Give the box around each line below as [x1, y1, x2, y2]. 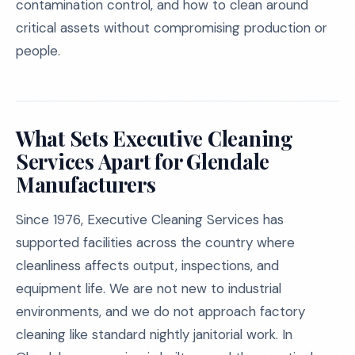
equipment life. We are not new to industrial [16, 280, 281, 297]
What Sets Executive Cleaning [16, 124, 293, 152]
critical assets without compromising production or [16, 19, 327, 36]
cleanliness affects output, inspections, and [16, 257, 279, 274]
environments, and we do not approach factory [16, 303, 305, 320]
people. [16, 42, 60, 59]
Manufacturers [16, 170, 156, 198]
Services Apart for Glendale [16, 147, 269, 175]
